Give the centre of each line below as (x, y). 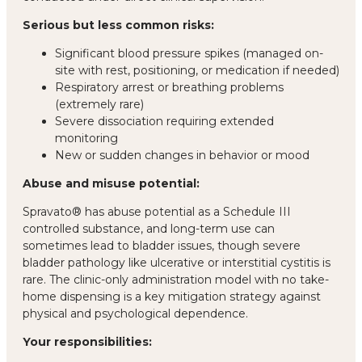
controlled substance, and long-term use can (149, 228)
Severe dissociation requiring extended (164, 121)
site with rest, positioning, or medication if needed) (197, 70)
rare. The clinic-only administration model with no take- (176, 279)
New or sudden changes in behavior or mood (182, 155)
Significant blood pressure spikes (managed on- (189, 53)
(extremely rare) (99, 104)
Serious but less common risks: (118, 25)
